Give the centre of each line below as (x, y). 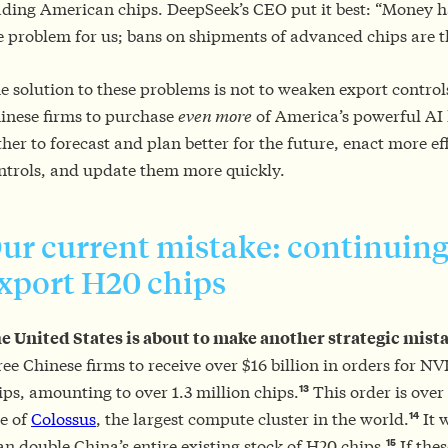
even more (215, 115)
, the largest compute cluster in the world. (252, 419)
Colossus (63, 419)
